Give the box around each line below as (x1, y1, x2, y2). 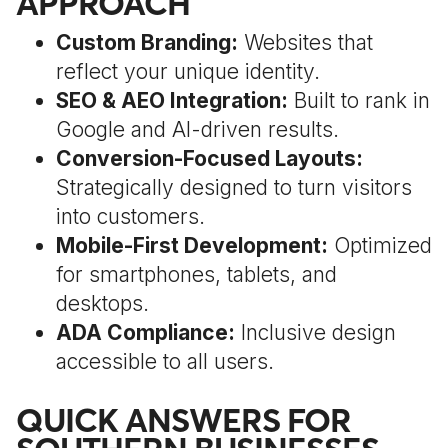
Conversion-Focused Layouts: (56, 146, 363, 171)
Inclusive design (235, 320, 396, 345)
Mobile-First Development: (56, 233, 328, 258)
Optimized (328, 233, 432, 258)
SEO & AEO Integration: (56, 88, 288, 113)
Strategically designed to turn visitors (56, 175, 412, 200)
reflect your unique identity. (56, 59, 320, 84)
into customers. (56, 204, 205, 229)
